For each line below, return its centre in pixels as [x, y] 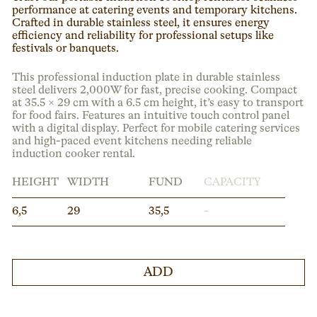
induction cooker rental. [74, 154]
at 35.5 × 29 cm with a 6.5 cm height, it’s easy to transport [158, 103]
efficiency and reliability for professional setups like [143, 36]
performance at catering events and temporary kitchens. [155, 10]
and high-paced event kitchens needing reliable [132, 141]
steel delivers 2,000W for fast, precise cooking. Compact [155, 90]
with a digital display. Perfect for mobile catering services [156, 128]
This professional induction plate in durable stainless [146, 77]
